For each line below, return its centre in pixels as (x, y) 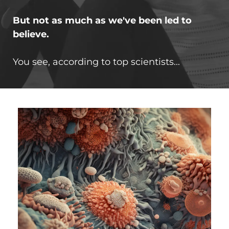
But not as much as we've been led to (102, 21)
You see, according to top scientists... (96, 62)
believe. (31, 35)
